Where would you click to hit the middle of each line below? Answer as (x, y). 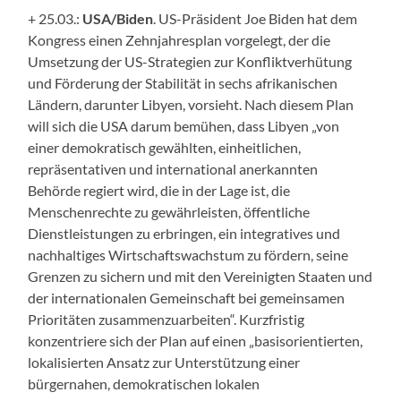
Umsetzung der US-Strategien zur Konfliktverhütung (190, 61)
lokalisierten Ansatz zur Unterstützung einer (164, 362)
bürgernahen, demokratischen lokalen (144, 383)
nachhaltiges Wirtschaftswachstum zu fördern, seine (188, 254)
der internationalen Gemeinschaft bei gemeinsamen (187, 297)
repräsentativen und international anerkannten (173, 168)
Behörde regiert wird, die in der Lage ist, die (159, 190)
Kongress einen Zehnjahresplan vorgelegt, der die (179, 39)
